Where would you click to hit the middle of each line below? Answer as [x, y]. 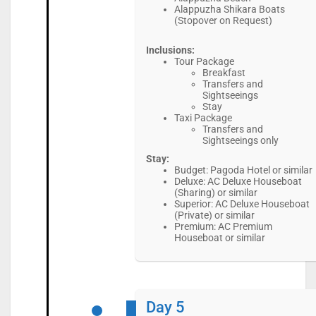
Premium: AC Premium [223, 227]
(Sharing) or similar [215, 193]
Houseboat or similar [219, 238]
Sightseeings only [240, 141]
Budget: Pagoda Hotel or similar [243, 170]
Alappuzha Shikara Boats [229, 10]
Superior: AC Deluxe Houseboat [242, 204]
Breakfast [224, 73]
